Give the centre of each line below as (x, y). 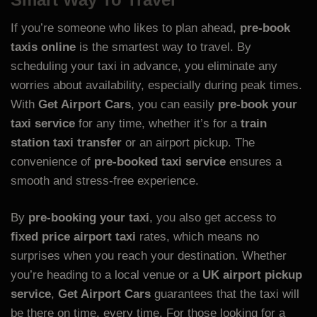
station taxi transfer (66, 142)
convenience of (52, 161)
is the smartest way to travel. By (163, 47)
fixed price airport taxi (73, 237)
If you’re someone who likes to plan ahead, (125, 28)
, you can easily (174, 104)
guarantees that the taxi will (225, 294)
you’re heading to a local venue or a (106, 275)
